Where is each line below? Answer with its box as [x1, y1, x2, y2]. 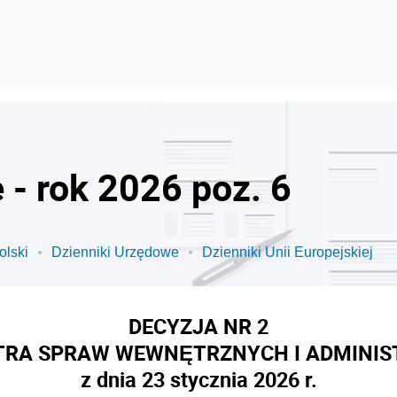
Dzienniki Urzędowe [51, 245, 179, 260]
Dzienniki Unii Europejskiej [202, 245, 373, 260]
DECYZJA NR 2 [128, 312, 269, 340]
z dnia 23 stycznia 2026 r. [80, 365, 317, 393]
